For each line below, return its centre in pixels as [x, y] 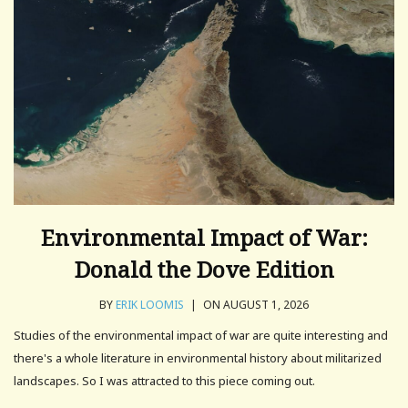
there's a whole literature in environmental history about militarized [198, 357]
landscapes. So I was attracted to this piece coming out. [164, 380]
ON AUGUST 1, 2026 [255, 304]
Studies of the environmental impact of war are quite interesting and [201, 335]
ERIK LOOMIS [150, 304]
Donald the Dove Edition [204, 269]
